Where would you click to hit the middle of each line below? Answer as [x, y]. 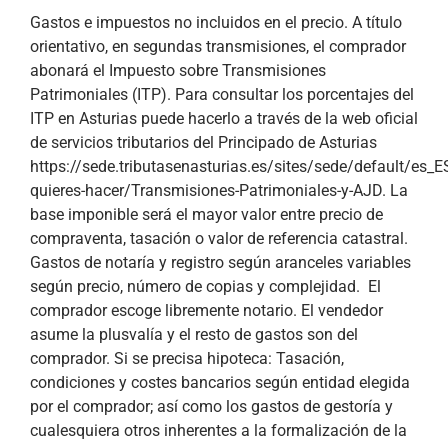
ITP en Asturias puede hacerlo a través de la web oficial [224, 119]
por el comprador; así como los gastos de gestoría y [211, 407]
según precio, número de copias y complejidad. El [205, 287]
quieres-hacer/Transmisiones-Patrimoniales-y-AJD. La [219, 191]
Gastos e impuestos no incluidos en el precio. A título [216, 23]
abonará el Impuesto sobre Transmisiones [178, 71]
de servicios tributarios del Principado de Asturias [203, 143]
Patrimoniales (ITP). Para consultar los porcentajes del [222, 95]
